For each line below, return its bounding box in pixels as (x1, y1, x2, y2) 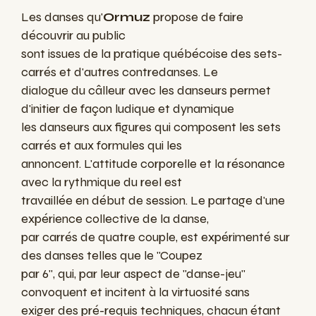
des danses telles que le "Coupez (21, 248, 202, 264)
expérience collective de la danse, (21, 211, 209, 227)
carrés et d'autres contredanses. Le (21, 64, 218, 80)
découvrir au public (21, 28, 126, 44)
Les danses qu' (21, 9, 103, 25)
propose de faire (150, 9, 243, 25)
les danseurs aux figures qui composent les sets (21, 119, 281, 135)
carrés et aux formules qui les (21, 138, 182, 154)
